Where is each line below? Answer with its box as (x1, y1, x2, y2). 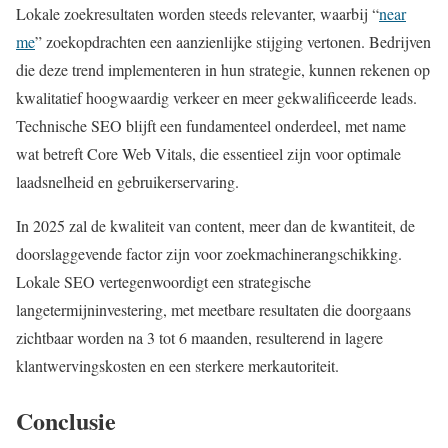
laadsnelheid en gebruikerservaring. (16, 171, 239, 193)
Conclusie (16, 403, 116, 439)
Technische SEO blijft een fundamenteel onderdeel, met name (16, 115, 406, 137)
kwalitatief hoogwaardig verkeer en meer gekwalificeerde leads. (16, 87, 417, 109)
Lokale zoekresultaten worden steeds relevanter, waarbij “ (16, 3, 379, 25)
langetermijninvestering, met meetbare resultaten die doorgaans (16, 299, 411, 321)
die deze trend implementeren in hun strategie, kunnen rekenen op (16, 59, 430, 81)
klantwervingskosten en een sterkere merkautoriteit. (16, 355, 339, 377)
